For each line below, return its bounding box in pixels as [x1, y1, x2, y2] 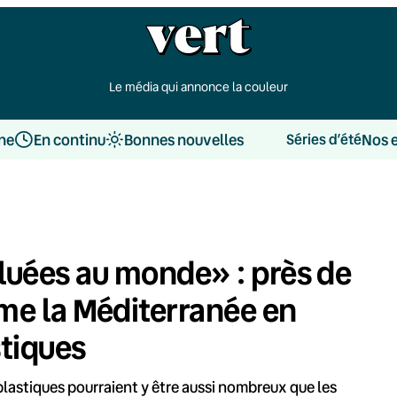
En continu [33, 128, 105, 150]
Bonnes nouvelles [123, 128, 244, 150]
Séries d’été [285, 129, 362, 149]
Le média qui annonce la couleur [109, 78, 288, 95]
